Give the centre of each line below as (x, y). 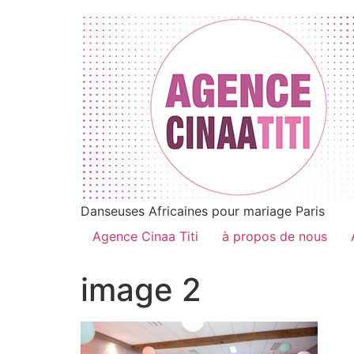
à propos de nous (275, 236)
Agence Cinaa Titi (145, 236)
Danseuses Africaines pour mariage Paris (203, 211)
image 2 (141, 290)
